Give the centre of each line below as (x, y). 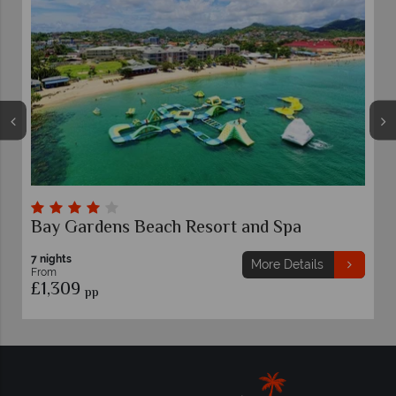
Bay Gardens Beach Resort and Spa (166, 228)
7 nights (51, 259)
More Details (287, 264)
